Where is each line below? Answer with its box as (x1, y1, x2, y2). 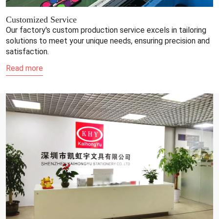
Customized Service (6, 15, 77, 25)
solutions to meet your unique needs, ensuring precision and (6, 36, 210, 46)
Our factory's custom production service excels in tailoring (6, 25, 206, 35)
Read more (6, 64, 43, 73)
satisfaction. (6, 47, 49, 57)
